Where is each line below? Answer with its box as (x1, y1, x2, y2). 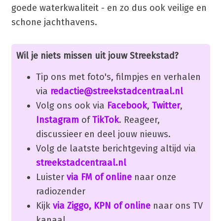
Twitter (151, 100, 180, 111)
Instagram (36, 114, 79, 126)
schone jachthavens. (11, 17, 97, 28)
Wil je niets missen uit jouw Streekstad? (16, 50, 179, 62)
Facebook (107, 100, 147, 111)
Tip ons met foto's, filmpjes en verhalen (36, 72, 201, 83)
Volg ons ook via (36, 100, 107, 111)
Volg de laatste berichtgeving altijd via (36, 143, 196, 154)
